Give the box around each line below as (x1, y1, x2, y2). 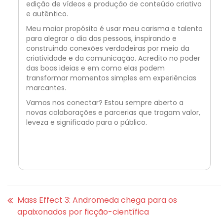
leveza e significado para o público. (26, 117, 147, 128)
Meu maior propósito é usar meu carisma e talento (26, 24, 203, 34)
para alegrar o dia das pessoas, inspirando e (26, 34, 177, 44)
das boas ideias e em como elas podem (26, 63, 165, 74)
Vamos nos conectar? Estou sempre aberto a (26, 98, 184, 108)
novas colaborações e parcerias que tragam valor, (26, 108, 200, 118)
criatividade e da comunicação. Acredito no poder (26, 53, 200, 64)
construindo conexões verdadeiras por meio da (26, 43, 189, 54)
